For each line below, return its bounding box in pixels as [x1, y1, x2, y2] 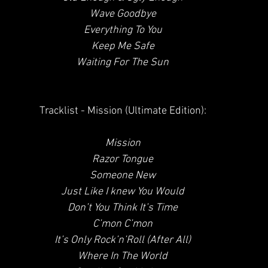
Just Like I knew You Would [61, 185, 184, 198]
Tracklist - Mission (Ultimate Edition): [39, 105, 206, 117]
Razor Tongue [92, 153, 153, 166]
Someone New [90, 169, 156, 182]
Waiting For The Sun [77, 56, 169, 69]
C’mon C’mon [93, 218, 153, 230]
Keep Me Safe [91, 40, 154, 53]
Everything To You [83, 24, 162, 36]
